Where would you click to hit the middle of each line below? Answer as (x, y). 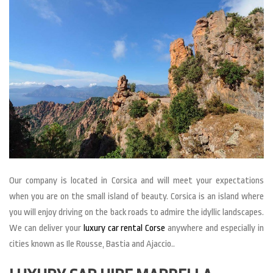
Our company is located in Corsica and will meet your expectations (136, 180)
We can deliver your (46, 228)
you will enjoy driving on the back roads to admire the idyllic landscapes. (136, 212)
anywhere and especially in (215, 228)
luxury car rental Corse (124, 228)
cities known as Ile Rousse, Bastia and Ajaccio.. (92, 244)
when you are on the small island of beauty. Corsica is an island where (136, 196)
